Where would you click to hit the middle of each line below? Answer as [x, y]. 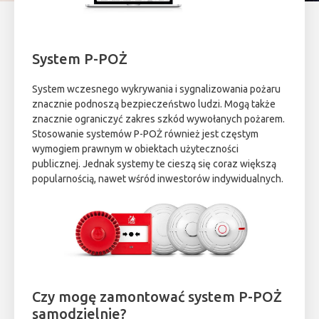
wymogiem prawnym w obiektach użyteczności [135, 148]
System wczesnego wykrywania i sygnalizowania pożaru [156, 89]
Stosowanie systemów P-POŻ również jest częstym [145, 134]
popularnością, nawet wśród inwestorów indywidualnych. [158, 178]
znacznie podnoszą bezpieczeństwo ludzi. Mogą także [154, 104]
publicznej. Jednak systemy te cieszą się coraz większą [154, 163]
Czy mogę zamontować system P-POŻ [157, 297]
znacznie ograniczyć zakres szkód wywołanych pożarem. [158, 119]
